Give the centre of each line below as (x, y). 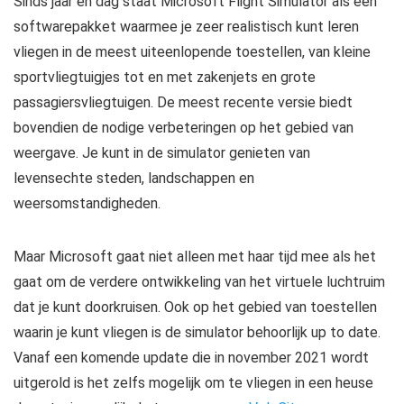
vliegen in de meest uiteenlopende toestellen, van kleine (192, 52)
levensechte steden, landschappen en (134, 178)
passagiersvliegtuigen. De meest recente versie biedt (183, 102)
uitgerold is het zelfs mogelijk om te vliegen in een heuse (193, 383)
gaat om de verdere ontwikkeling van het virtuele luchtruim (199, 282)
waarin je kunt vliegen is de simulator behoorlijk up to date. (197, 332)
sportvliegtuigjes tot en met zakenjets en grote (165, 77)
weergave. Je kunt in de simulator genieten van (162, 153)
